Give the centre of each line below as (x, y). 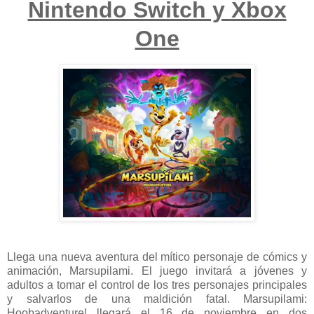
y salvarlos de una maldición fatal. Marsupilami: (157, 299)
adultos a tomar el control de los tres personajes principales (157, 285)
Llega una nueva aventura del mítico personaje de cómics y (157, 257)
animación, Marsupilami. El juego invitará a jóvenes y (157, 271)
